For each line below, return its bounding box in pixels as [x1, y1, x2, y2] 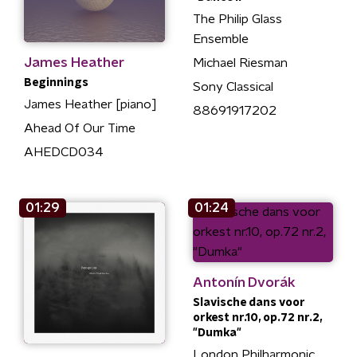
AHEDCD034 [24, 146, 104, 159]
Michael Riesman [192, 56, 288, 69]
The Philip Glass [192, 12, 282, 25]
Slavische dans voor [192, 297, 305, 308]
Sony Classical [192, 80, 273, 93]
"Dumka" [192, 328, 241, 339]
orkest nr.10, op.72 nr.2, [192, 312, 322, 324]
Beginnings [24, 77, 88, 88]
